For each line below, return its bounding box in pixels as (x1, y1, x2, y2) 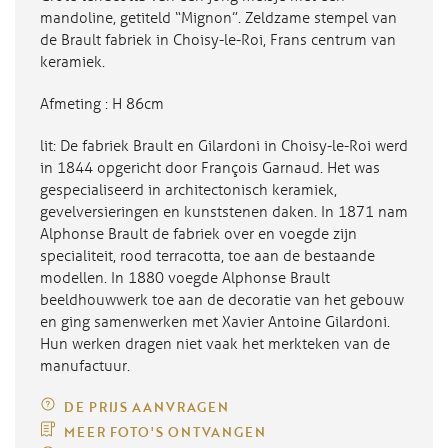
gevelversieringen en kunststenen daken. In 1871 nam (40, 201, 408, 221)
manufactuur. (40, 355, 130, 375)
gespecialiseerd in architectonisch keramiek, (40, 179, 337, 199)
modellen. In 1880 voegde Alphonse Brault (40, 267, 330, 287)
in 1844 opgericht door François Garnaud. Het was (40, 157, 380, 177)
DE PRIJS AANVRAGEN (63, 397, 229, 417)
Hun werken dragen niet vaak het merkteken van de (40, 333, 390, 353)
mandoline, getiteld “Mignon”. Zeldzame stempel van (40, 7, 397, 27)
